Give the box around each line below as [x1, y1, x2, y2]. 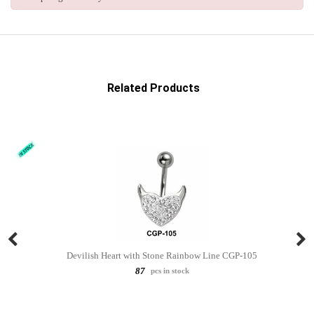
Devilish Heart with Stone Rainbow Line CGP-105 [67, 250, 257, 261]
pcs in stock [148, 266, 189, 275]
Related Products [107, 81, 200, 95]
